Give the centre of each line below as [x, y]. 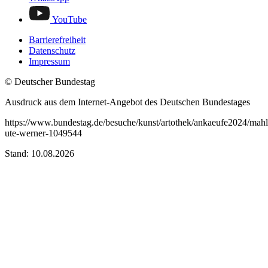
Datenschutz [52, 50]
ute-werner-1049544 [43, 133]
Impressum [49, 61]
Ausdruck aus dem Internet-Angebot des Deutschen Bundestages [127, 102]
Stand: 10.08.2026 [39, 153]
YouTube [69, 19]
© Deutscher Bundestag [50, 81]
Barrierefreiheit [57, 39]
